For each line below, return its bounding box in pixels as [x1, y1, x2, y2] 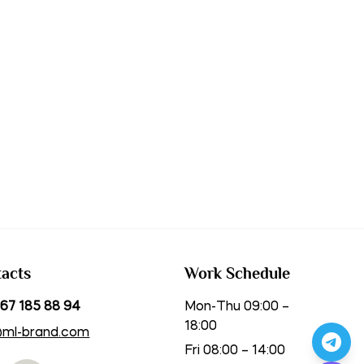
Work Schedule [184, 264, 291, 282]
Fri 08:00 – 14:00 [184, 344, 286, 357]
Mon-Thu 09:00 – [184, 301, 290, 314]
